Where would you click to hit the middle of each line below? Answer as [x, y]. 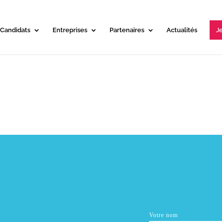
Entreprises [70, 30]
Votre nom [164, 215]
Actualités [182, 30]
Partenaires [127, 30]
